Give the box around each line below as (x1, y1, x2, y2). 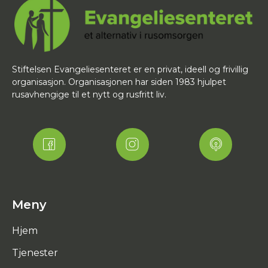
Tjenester (12, 246, 58, 258)
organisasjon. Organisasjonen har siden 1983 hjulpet (12, 76, 226, 87)
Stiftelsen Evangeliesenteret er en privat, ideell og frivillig (12, 63, 248, 75)
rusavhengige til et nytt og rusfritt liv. (12, 89, 166, 100)
